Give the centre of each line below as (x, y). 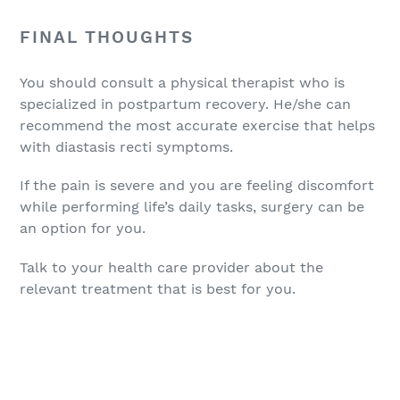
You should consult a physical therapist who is (182, 82)
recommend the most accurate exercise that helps (197, 125)
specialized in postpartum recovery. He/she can (185, 104)
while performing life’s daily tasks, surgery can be (192, 207)
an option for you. (83, 229)
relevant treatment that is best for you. (158, 288)
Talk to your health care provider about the (171, 267)
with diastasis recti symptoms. (126, 146)
